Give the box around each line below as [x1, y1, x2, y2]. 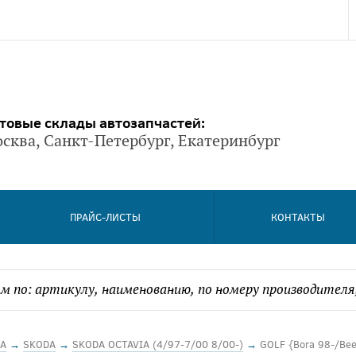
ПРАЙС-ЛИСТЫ [70, 210, 141, 224]
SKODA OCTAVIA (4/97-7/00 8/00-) [72, 337, 243, 351]
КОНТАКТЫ [270, 210, 325, 224]
